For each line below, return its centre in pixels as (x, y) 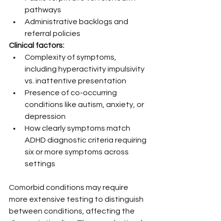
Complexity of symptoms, (71, 57)
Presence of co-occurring (72, 92)
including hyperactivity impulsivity (85, 69)
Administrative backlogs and (77, 21)
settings (40, 164)
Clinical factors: (37, 45)
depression (45, 116)
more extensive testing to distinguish (77, 199)
